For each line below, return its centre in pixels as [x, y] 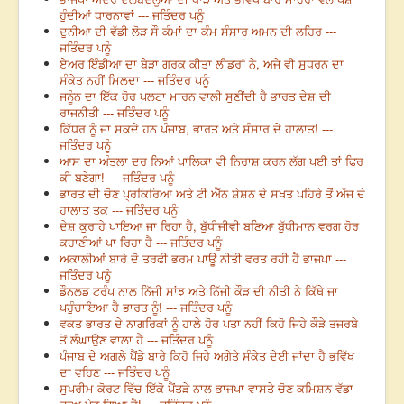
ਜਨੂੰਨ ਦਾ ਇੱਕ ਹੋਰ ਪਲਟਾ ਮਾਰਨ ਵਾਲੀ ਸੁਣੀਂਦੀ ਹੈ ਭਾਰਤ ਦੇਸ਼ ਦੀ [195, 96]
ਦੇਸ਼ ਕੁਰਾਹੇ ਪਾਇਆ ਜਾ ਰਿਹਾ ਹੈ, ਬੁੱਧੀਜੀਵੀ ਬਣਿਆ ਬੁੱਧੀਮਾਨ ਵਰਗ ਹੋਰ [209, 226]
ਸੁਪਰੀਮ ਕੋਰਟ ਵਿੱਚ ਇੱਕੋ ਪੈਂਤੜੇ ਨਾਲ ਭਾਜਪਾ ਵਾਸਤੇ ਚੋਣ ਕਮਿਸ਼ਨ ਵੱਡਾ [207, 389]
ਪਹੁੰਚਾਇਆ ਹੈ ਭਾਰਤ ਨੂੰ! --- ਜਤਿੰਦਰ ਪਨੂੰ [146, 308]
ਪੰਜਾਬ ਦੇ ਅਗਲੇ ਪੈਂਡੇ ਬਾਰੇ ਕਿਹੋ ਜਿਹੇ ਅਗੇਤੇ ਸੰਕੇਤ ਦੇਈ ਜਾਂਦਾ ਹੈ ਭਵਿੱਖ [207, 356]
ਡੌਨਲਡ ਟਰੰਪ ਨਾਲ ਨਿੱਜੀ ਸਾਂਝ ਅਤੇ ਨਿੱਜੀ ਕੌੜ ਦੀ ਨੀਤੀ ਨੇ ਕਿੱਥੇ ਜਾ [199, 291]
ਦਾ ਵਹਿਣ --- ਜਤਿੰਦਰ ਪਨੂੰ [115, 372]
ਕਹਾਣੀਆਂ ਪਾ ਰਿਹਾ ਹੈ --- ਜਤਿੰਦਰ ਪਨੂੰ [141, 243]
